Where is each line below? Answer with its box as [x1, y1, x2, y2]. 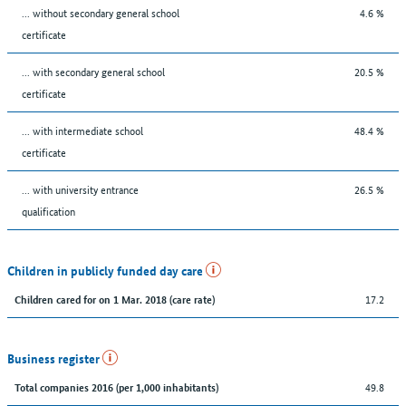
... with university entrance [22, 179, 139, 198]
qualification [22, 201, 75, 219]
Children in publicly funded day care [7, 260, 206, 279]
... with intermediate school [22, 121, 143, 139]
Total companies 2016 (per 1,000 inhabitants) [14, 378, 218, 394]
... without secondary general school [22, 3, 179, 21]
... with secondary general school [22, 62, 165, 80]
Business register [7, 348, 102, 367]
